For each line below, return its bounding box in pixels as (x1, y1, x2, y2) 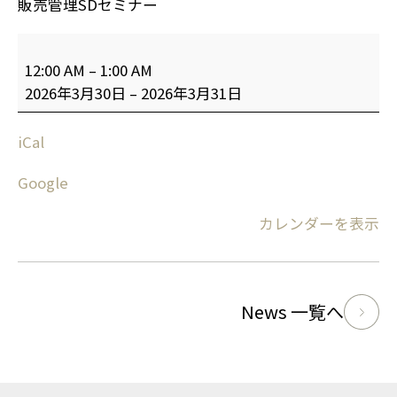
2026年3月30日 (25, 82, 126, 104)
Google (18, 171, 68, 193)
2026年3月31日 (141, 82, 242, 104)
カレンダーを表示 (259, 212, 379, 234)
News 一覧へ (241, 298, 344, 324)
